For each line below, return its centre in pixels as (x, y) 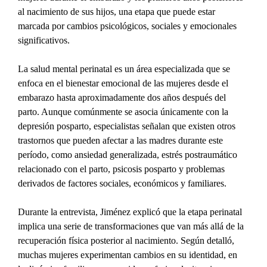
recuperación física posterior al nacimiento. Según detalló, (128, 241)
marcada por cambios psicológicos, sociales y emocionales (129, 26)
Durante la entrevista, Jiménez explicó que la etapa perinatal (131, 212)
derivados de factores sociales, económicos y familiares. (122, 184)
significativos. (44, 41)
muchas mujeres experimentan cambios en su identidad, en (129, 255)
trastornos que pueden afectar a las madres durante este (122, 141)
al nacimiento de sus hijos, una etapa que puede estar (118, 12)
